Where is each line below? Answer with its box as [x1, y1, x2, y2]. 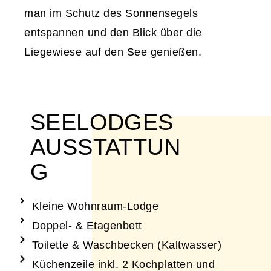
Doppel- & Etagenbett [31, 219, 142, 232]
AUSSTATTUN [30, 134, 180, 160]
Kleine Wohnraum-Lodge [31, 200, 158, 212]
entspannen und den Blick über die [24, 26, 202, 39]
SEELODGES [30, 109, 174, 135]
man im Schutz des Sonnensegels [24, 7, 198, 19]
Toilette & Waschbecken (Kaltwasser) [31, 238, 221, 251]
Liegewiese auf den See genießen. [24, 45, 201, 58]
